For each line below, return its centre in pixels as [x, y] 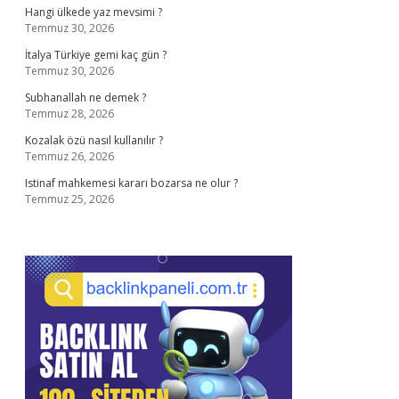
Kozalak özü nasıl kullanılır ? [94, 140]
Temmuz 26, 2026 [69, 156]
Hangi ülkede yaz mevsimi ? [94, 12]
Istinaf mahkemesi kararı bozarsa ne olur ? [131, 183]
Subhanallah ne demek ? [85, 98]
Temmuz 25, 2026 [69, 199]
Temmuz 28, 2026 [69, 114]
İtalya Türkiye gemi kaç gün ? [96, 55]
